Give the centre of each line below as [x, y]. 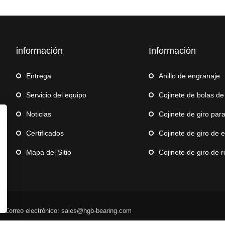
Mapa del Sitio [49, 152]
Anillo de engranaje [189, 76]
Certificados [45, 133]
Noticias [39, 114]
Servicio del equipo [56, 95]
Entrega [39, 76]
